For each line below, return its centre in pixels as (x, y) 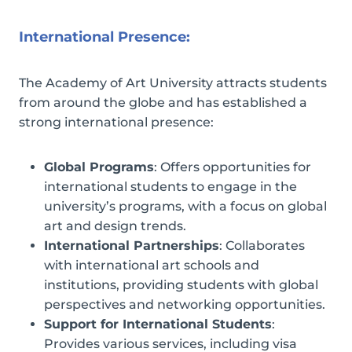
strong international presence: (116, 122)
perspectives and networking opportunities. (185, 304)
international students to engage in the (170, 186)
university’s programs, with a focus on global (185, 206)
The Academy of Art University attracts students (173, 82)
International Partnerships (132, 245)
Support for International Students (158, 324)
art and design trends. (115, 225)
